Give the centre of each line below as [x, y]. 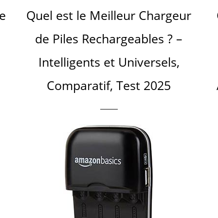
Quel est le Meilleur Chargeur [109, 15]
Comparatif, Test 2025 [109, 85]
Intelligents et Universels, [109, 62]
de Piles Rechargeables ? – [109, 38]
